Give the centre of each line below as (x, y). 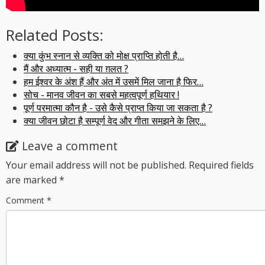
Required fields (221, 165)
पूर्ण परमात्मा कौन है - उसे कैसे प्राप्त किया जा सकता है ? (118, 108)
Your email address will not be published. (96, 165)
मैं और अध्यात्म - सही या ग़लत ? (76, 69)
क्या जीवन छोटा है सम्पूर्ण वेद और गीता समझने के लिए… (115, 121)
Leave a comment (70, 146)
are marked (33, 180)
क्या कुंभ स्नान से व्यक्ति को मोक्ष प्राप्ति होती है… (104, 56)
